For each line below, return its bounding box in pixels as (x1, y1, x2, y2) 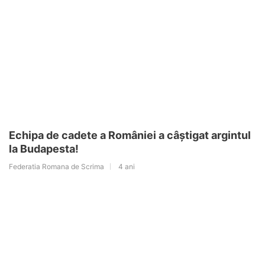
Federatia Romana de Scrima (9, 162, 104, 172)
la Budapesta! (9, 143, 79, 156)
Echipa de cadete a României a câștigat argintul (9, 129, 251, 142)
